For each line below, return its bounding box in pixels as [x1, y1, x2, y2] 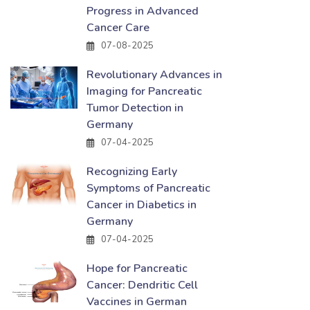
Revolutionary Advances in [86, 67, 222, 82]
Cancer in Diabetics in [86, 197, 197, 212]
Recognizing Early [86, 164, 177, 179]
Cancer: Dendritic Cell [86, 277, 198, 293]
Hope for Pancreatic [86, 261, 188, 276]
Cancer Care [86, 20, 149, 35]
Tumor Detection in [86, 100, 183, 116]
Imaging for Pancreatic [86, 84, 202, 99]
